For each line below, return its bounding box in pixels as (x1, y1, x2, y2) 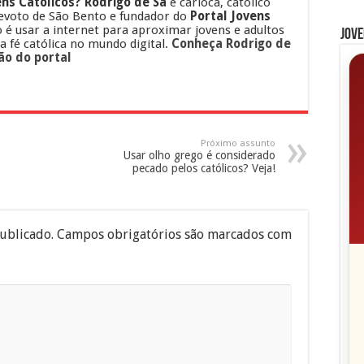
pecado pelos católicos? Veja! (132, 161, 275, 175)
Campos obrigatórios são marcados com (57, 226, 292, 242)
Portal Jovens (190, 8, 271, 24)
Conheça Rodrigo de (171, 36, 291, 51)
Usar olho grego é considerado (123, 148, 275, 162)
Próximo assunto (201, 137, 275, 149)
